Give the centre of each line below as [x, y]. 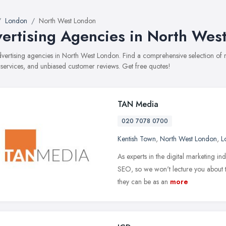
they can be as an [143, 182]
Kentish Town [137, 139]
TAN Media [138, 104]
